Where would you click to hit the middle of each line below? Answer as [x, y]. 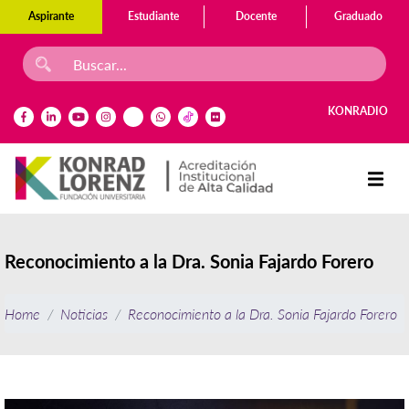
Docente [256, 16]
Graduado [358, 16]
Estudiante [153, 16]
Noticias [84, 313]
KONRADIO [358, 111]
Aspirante [51, 16]
